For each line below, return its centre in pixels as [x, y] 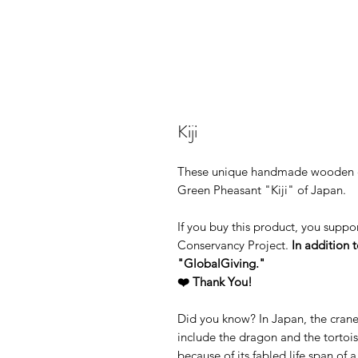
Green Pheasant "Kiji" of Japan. [262, 190]
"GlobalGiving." [221, 264]
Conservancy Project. [233, 245]
